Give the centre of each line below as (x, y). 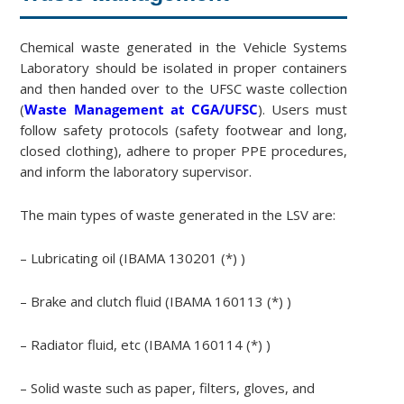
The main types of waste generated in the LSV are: (178, 214)
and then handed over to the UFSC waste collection (184, 88)
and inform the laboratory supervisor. (136, 171)
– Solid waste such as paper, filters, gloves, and (168, 387)
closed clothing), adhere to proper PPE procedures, (184, 150)
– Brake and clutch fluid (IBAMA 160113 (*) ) (156, 301)
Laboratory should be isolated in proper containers (184, 67)
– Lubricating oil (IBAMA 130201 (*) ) (133, 257)
